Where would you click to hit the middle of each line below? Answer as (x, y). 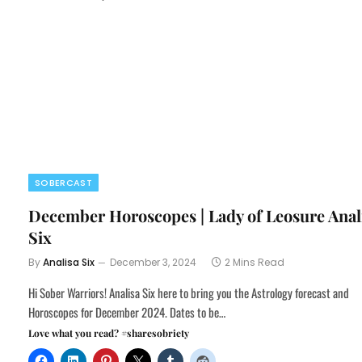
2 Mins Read (255, 263)
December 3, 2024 (153, 263)
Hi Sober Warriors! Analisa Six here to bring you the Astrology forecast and (189, 293)
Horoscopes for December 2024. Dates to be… (127, 312)
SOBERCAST (63, 183)
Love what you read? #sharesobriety (109, 333)
